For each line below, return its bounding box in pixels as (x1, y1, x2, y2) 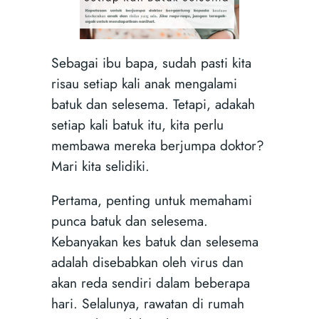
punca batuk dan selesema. (51, 211, 208, 231)
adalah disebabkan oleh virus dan (51, 252, 244, 273)
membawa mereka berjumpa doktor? (51, 135, 264, 156)
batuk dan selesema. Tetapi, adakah (51, 94, 255, 115)
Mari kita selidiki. (51, 156, 150, 177)
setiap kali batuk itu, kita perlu (51, 115, 224, 135)
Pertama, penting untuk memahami (51, 190, 252, 211)
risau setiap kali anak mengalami (51, 73, 237, 94)
